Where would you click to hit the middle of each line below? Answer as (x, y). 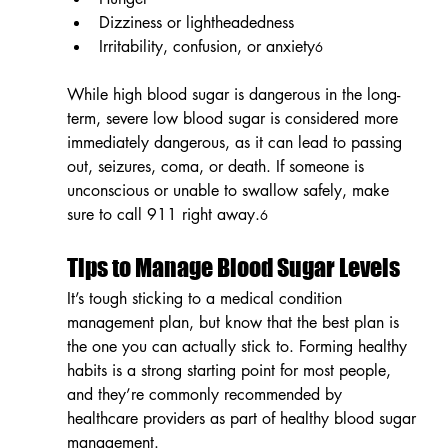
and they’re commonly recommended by (206, 394)
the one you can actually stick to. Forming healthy (239, 346)
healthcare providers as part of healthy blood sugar (243, 418)
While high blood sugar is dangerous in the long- (233, 94)
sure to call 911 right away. (163, 214)
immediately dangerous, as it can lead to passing (236, 142)
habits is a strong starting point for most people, (231, 370)
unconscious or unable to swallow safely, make (230, 190)
